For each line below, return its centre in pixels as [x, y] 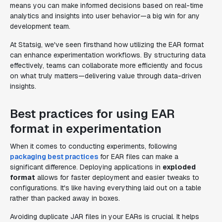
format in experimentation [86, 129]
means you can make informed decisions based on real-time [107, 5]
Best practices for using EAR [92, 114]
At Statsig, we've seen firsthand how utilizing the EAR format [107, 45]
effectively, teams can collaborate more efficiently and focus [106, 65]
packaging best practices [54, 157]
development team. [40, 26]
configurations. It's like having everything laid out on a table [106, 188]
